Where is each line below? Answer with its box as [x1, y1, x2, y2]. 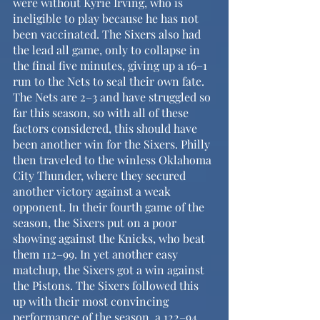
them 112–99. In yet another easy [13, 246, 181, 261]
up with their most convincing [13, 293, 171, 309]
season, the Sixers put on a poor [13, 214, 179, 230]
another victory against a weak [13, 183, 174, 199]
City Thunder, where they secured [13, 167, 189, 183]
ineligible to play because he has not [13, 10, 201, 26]
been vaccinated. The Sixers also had [13, 26, 204, 41]
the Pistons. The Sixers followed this [13, 277, 201, 293]
